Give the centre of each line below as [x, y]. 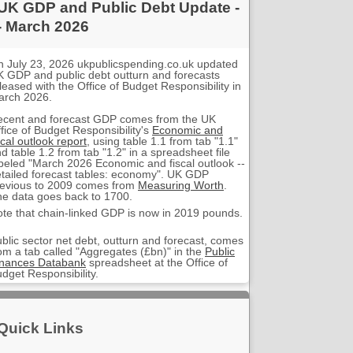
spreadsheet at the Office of [157, 262]
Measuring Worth [181, 185]
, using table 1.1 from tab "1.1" [162, 141]
